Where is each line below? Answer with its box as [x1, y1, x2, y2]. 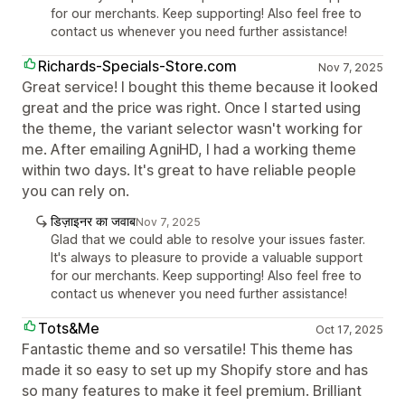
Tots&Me [38, 319, 99, 337]
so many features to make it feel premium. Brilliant [22, 381, 362, 400]
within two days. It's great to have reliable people [22, 161, 356, 179]
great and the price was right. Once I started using [22, 99, 361, 117]
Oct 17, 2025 [315, 323, 383, 336]
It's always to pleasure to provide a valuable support [51, 250, 363, 265]
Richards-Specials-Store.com [38, 57, 237, 75]
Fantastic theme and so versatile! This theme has [22, 340, 353, 358]
